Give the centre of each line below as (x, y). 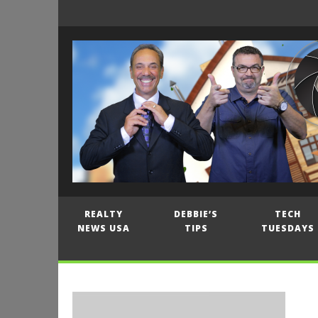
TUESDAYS (288, 228)
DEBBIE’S (196, 214)
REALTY (104, 214)
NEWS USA (104, 228)
